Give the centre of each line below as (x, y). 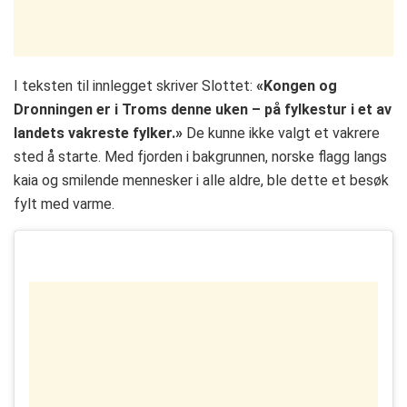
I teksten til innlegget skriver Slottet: (135, 86)
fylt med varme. (64, 204)
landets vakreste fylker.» (98, 134)
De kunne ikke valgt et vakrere (281, 134)
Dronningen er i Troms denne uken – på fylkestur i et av (203, 110)
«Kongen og (297, 86)
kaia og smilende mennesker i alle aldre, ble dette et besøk (201, 181)
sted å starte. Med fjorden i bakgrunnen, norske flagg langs (200, 157)
